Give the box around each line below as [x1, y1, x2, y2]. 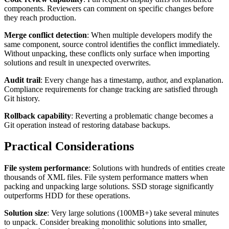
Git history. [4, 94, 40, 103]
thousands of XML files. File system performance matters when [4, 173, 208, 182]
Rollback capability [4, 111, 71, 120]
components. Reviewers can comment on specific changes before [4, 4, 214, 13]
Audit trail [4, 75, 40, 84]
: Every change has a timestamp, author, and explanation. [40, 75, 223, 84]
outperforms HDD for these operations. [4, 191, 130, 200]
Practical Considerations [4, 140, 134, 153]
